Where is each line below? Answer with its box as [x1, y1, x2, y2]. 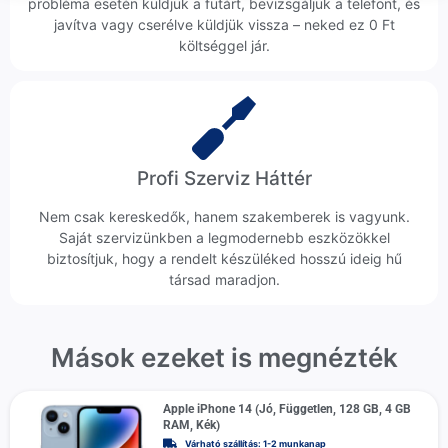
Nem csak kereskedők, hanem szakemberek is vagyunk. [38, 208, 410, 226]
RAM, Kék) [162, 418, 220, 433]
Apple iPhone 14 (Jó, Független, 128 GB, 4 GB [162, 402, 411, 417]
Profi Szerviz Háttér [136, 167, 312, 191]
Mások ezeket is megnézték [50, 342, 398, 374]
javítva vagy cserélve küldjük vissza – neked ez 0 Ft [53, 16, 395, 34]
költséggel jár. [178, 37, 270, 55]
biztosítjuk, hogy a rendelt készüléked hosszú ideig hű [46, 250, 402, 268]
